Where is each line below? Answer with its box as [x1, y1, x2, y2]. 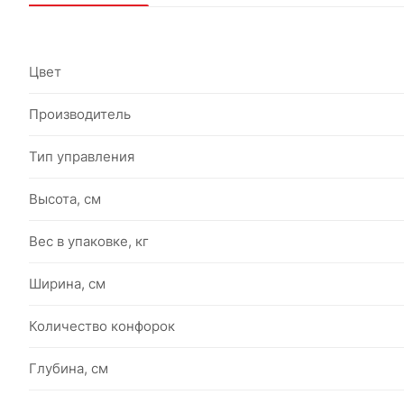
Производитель [29, 106, 131, 123]
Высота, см [29, 190, 101, 207]
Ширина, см [29, 275, 106, 292]
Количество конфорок [29, 317, 175, 335]
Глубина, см [29, 360, 108, 377]
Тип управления [29, 148, 134, 165]
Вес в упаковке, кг [29, 233, 149, 250]
